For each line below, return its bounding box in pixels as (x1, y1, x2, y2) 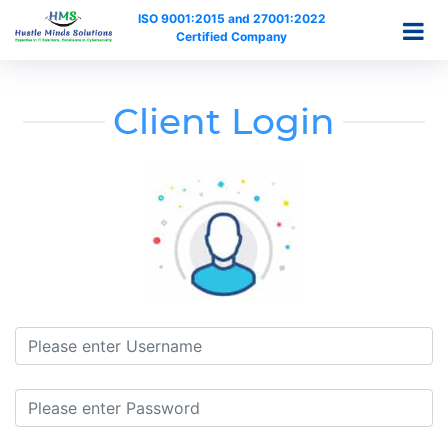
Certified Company (176, 29, 287, 44)
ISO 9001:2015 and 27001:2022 (137, 11, 326, 26)
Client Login (113, 99, 335, 143)
